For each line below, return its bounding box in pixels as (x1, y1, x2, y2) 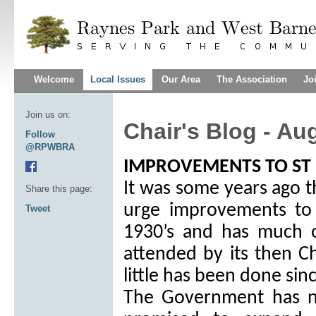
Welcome (34, 74, 74, 85)
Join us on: (25, 109, 71, 120)
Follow (25, 129, 55, 140)
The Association (217, 74, 287, 85)
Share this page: (25, 183, 92, 194)
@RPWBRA (25, 142, 75, 152)
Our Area (162, 74, 200, 85)
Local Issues (90, 74, 145, 85)
